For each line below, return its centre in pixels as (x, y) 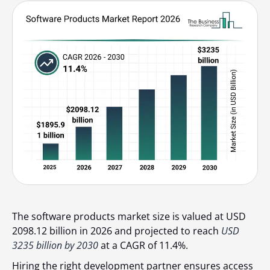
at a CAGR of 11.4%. (144, 246)
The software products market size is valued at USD (129, 217)
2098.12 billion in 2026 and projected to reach (117, 231)
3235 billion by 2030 (55, 246)
